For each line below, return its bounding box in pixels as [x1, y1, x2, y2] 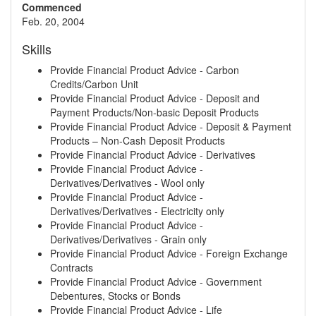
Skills [22, 39, 51, 58]
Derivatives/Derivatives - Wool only [50, 176, 205, 190]
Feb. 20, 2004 [22, 14, 85, 28]
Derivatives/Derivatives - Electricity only [50, 204, 224, 218]
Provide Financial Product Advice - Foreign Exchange [50, 246, 288, 260]
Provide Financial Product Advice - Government [50, 274, 262, 288]
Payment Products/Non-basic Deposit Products [50, 105, 259, 119]
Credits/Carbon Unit [50, 77, 138, 91]
